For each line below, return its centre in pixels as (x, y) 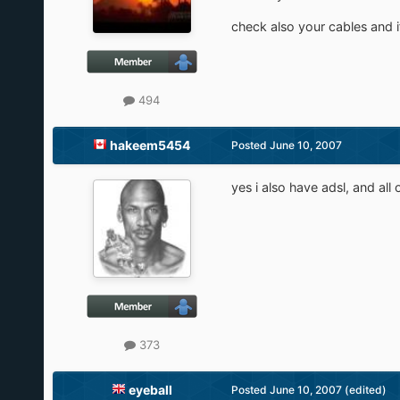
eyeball (150, 389)
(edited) (365, 389)
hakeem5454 (150, 145)
